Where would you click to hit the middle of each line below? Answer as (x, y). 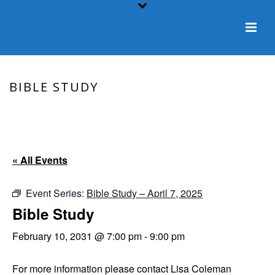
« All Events (40, 160)
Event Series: (56, 193)
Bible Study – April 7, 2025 (145, 193)
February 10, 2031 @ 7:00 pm (77, 236)
